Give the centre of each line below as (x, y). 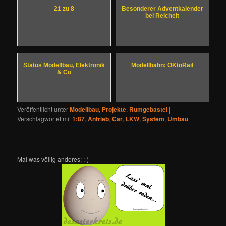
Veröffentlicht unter (43, 109)
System (154, 119)
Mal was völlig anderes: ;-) (53, 159)
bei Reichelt (162, 16)
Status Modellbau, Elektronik (64, 65)
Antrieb (99, 119)
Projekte (114, 110)
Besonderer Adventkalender (162, 9)
